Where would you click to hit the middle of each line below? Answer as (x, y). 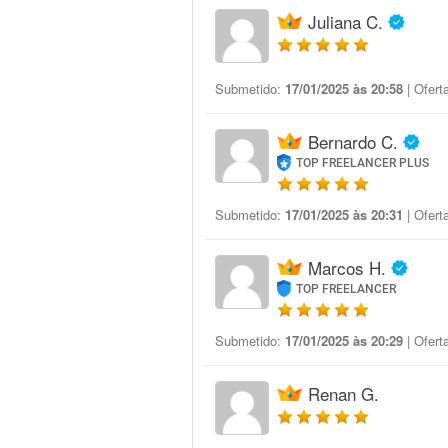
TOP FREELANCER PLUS (363, 163)
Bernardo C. (353, 141)
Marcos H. (347, 267)
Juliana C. (345, 21)
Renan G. (343, 393)
